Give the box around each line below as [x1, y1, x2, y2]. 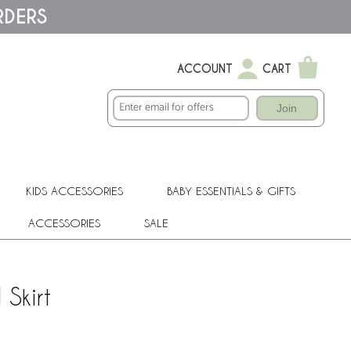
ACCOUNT [177, 62, 233, 76]
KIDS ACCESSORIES [26, 183, 123, 197]
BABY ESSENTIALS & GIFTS [167, 183, 295, 197]
